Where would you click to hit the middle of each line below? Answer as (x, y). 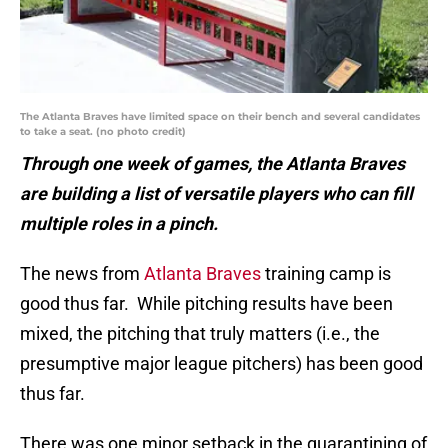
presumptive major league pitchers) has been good (221, 364)
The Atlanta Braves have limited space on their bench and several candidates (220, 117)
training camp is (326, 274)
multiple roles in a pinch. (119, 224)
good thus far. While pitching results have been (206, 304)
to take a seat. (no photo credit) (103, 132)
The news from (82, 274)
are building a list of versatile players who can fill (216, 194)
